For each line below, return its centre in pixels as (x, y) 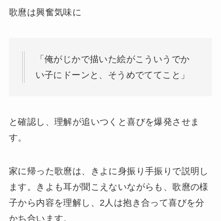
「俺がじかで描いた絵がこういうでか (112, 59)
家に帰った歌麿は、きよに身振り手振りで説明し (109, 171)
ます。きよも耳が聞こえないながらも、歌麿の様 (109, 187)
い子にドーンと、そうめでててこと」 (112, 75)
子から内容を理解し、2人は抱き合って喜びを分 (107, 203)
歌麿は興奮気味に (45, 13)
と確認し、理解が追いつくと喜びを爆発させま (104, 122)
